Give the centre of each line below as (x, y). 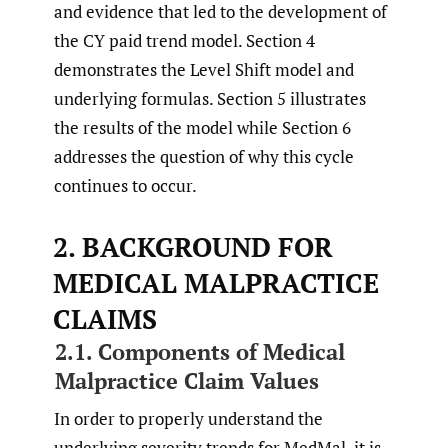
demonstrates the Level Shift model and (204, 69)
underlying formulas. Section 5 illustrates (210, 98)
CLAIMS (104, 318)
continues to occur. (125, 185)
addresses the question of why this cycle (204, 156)
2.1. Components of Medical (199, 351)
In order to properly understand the (188, 418)
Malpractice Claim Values (186, 380)
